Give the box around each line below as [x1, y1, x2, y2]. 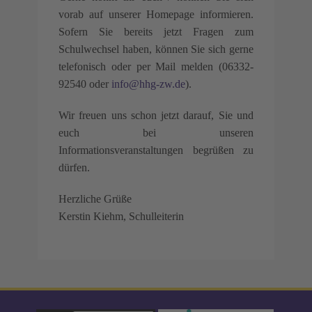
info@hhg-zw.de [111, 78, 185, 90]
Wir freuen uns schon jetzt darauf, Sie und [58, 109, 253, 121]
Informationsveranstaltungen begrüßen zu [58, 144, 253, 156]
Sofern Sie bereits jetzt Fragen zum [58, 26, 253, 38]
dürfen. [58, 162, 90, 173]
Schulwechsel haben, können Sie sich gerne [58, 43, 253, 55]
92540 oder [58, 78, 111, 90]
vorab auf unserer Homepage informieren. [58, 8, 253, 20]
